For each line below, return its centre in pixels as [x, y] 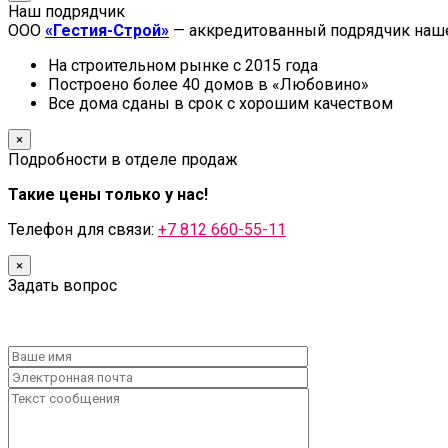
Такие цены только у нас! [108, 194]
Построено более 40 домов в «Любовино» [208, 84]
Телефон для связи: [83, 229]
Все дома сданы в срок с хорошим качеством [220, 103]
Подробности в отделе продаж [123, 159]
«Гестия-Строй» [107, 30]
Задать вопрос [62, 285]
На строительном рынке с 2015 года [183, 65]
